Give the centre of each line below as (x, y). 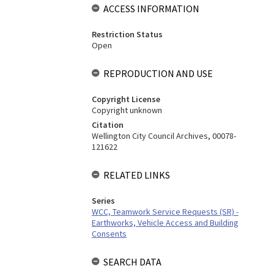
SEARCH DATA (132, 262)
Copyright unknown (127, 110)
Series (103, 201)
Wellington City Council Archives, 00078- (164, 136)
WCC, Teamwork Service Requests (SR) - (165, 212)
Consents (109, 234)
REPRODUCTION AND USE (158, 73)
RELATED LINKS (136, 175)
